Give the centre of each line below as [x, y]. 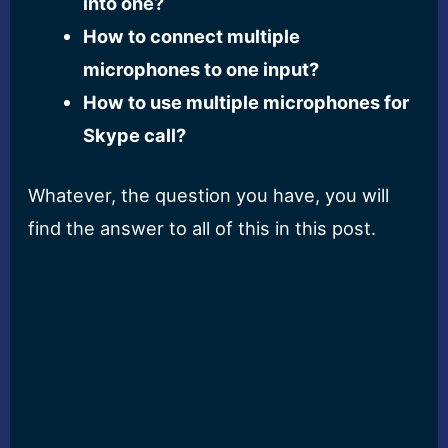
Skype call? [134, 134]
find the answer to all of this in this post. [202, 228]
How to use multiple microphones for [245, 101]
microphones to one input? [200, 68]
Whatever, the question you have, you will [209, 195]
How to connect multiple [191, 35]
